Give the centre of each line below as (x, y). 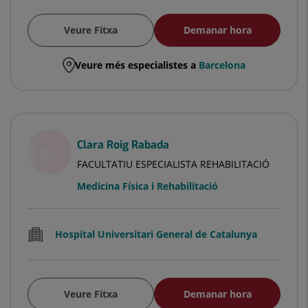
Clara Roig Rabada (123, 144)
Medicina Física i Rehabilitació (147, 186)
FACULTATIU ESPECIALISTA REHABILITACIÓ (173, 164)
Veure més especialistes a (137, 65)
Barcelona (222, 65)
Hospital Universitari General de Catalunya (156, 234)
